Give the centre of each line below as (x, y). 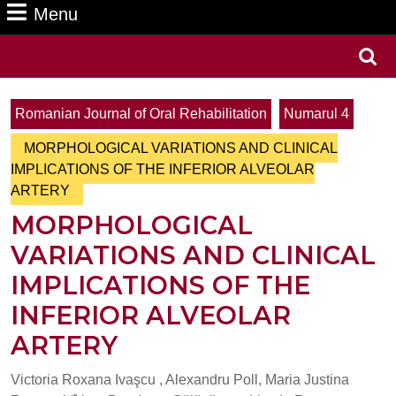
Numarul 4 (316, 114)
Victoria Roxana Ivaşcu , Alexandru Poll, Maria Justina (180, 380)
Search (319, 66)
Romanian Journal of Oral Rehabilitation (141, 114)
